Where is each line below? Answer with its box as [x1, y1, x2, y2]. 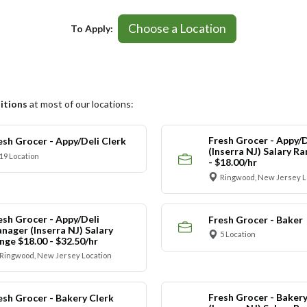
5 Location [220, 230, 256, 239]
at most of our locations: [27, 98, 134, 110]
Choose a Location [128, 21, 226, 36]
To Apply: [71, 23, 113, 35]
